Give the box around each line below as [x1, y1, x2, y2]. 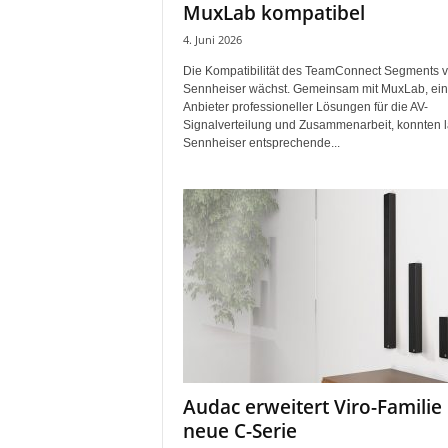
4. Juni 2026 [182, 32, 242, 47]
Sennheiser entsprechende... [182, 136, 340, 150]
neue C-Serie [182, 418, 297, 444]
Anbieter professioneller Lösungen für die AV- [182, 100, 428, 114]
